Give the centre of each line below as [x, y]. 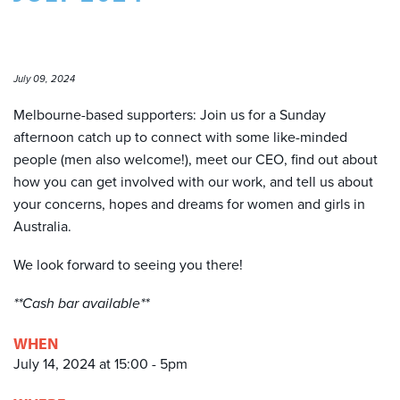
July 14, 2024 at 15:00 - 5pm [100, 364]
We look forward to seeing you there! [128, 265]
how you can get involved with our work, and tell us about [193, 182]
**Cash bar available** [81, 304]
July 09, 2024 [44, 79]
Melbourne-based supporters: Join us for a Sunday [170, 115]
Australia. [42, 227]
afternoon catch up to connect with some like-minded [180, 137]
